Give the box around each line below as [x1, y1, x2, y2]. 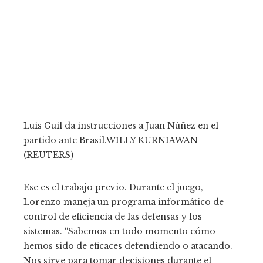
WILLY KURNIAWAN [106, 134, 198, 146]
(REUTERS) [23, 149, 73, 160]
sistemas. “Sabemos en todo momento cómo [23, 225, 215, 237]
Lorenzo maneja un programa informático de [23, 196, 224, 207]
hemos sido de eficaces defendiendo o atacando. [23, 240, 232, 251]
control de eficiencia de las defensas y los [23, 211, 202, 222]
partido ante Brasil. [23, 134, 106, 146]
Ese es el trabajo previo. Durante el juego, [23, 181, 203, 193]
